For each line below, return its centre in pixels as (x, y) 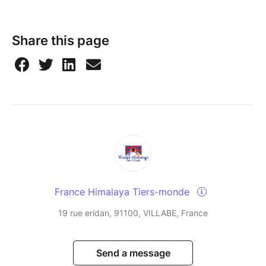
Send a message (133, 253)
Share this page (61, 41)
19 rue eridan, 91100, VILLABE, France (133, 213)
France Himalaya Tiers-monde (123, 192)
